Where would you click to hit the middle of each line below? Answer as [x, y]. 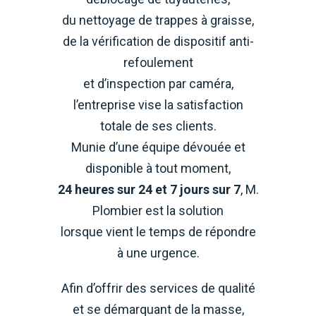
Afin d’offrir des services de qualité [158, 288]
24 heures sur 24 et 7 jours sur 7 [149, 189]
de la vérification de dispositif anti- [158, 41]
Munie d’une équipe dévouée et [158, 147]
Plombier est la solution [158, 211]
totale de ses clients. [158, 126]
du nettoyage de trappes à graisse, [158, 20]
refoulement [158, 62]
